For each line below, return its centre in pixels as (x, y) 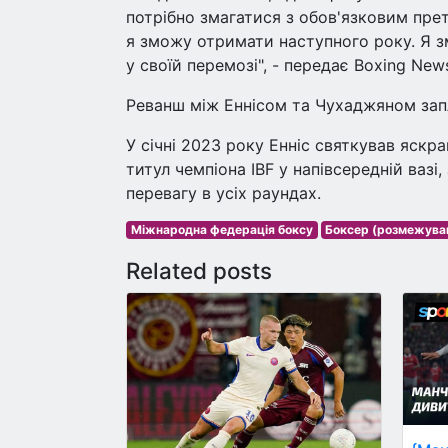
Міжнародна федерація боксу (221, 229)
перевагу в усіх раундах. (223, 193)
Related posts (199, 270)
